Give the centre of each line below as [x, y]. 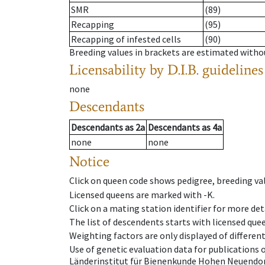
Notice [89, 161]
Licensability [108, 70]
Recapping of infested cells [126, 39]
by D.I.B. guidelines [206, 70]
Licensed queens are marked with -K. [142, 194]
